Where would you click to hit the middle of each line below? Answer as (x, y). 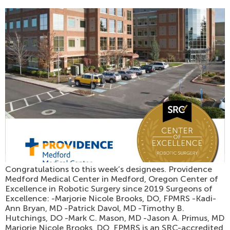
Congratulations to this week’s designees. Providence (109, 169)
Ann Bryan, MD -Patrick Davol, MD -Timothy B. (95, 208)
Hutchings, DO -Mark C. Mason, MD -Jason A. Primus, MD (115, 218)
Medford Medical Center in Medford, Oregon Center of (112, 179)
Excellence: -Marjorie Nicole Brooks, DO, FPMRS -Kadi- (111, 199)
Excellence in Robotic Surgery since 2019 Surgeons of (109, 189)
